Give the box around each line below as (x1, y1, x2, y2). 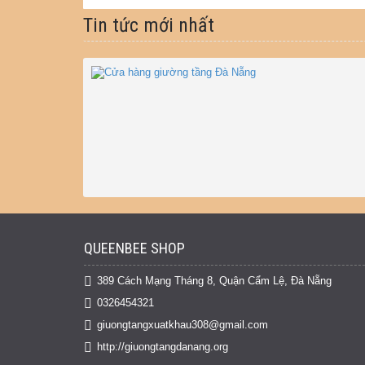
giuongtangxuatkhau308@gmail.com (97, 318, 268, 331)
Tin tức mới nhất (83, 14, 214, 37)
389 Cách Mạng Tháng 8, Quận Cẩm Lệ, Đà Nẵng (97, 274, 332, 287)
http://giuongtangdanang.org (97, 340, 228, 353)
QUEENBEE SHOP (84, 240, 185, 257)
